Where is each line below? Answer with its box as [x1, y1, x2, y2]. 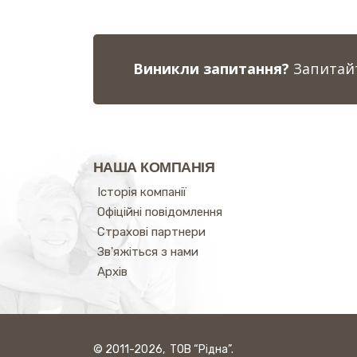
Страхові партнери [97, 225, 206, 239]
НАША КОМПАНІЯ [93, 159, 214, 175]
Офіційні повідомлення [97, 205, 222, 219]
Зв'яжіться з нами [97, 245, 198, 259]
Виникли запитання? [133, 59, 289, 78]
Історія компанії [97, 185, 186, 199]
